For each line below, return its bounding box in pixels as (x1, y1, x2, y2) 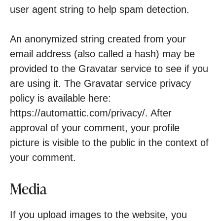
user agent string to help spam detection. (10, 4, 189, 15)
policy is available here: (10, 93, 111, 104)
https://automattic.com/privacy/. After (10, 108, 172, 118)
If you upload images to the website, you (10, 209, 187, 220)
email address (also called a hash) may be (10, 48, 195, 59)
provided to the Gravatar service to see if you (10, 63, 208, 74)
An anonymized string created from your (10, 34, 186, 44)
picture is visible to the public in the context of (10, 137, 209, 148)
